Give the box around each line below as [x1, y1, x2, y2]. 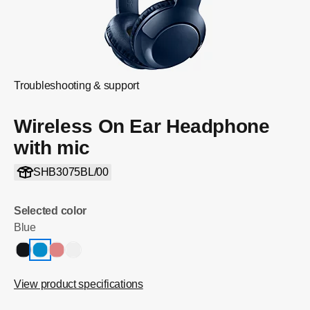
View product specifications [14, 278, 143, 290]
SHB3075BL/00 [33, 166, 109, 178]
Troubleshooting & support [14, 80, 139, 91]
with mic [14, 137, 90, 158]
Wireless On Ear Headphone [14, 116, 270, 137]
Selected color [14, 205, 87, 217]
